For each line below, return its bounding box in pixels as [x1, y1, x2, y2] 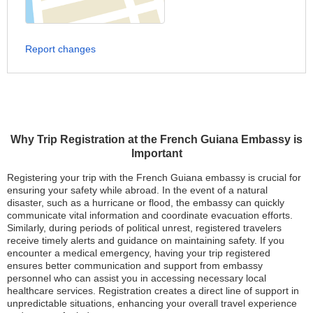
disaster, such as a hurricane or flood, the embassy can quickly [7, 197, 284, 208]
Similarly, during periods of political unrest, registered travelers [7, 222, 282, 233]
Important [131, 147, 182, 159]
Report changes [25, 43, 96, 54]
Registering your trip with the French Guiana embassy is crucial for [7, 172, 301, 183]
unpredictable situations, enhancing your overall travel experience [7, 298, 297, 309]
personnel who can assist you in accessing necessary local [7, 272, 266, 284]
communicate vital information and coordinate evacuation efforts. [7, 210, 293, 221]
